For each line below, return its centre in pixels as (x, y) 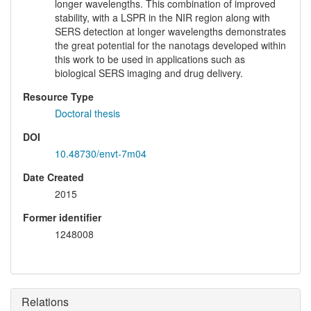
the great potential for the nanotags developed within (170, 45)
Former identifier (62, 218)
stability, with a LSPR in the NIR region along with (162, 18)
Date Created (53, 177)
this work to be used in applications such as (150, 59)
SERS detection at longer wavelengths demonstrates (170, 32)
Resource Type (58, 97)
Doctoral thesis (87, 114)
